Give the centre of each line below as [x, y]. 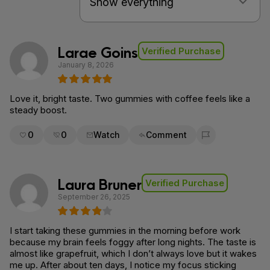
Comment [166, 135]
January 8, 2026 [86, 65]
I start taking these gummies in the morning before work [125, 231]
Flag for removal [232, 141]
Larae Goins [98, 51]
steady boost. [38, 110]
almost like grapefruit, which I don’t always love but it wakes [133, 253]
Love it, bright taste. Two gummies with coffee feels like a [130, 99]
